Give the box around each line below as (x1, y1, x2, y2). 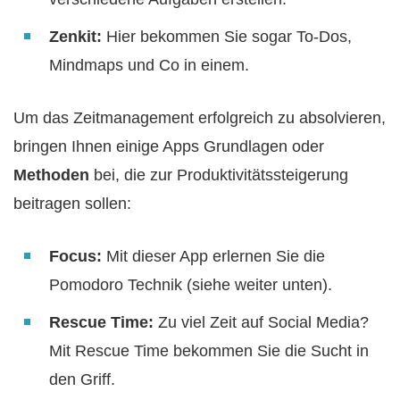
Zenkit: (49, 28, 102, 46)
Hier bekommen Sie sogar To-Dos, (102, 28, 352, 46)
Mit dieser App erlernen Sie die (102, 247, 325, 266)
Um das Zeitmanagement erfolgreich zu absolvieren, (13, 109, 386, 128)
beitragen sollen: (13, 195, 131, 213)
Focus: (49, 247, 102, 266)
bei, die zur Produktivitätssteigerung (89, 166, 348, 185)
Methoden (13, 166, 89, 185)
